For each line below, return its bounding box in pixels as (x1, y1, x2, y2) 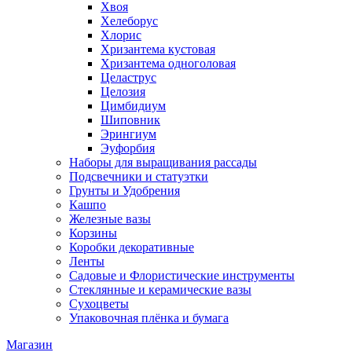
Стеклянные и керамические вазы (69, 283, 251, 297)
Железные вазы (69, 212, 151, 226)
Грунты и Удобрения (69, 184, 180, 198)
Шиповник (101, 113, 160, 127)
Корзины (69, 226, 117, 240)
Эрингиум (101, 127, 156, 141)
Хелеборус (101, 14, 158, 28)
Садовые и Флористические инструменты (69, 269, 295, 283)
